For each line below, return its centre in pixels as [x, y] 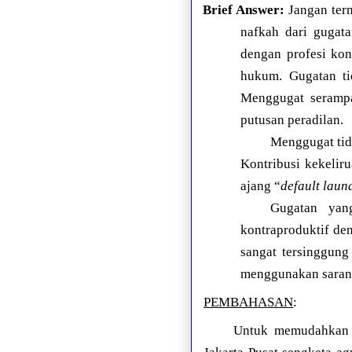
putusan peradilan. [292, 120]
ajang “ [261, 186]
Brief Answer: [244, 10]
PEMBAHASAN [248, 302]
